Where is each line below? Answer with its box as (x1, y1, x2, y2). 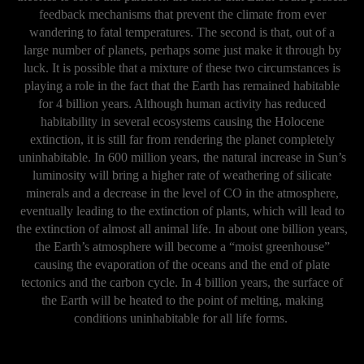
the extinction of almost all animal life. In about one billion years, (16, 221, 348, 236)
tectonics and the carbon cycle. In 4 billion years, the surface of (21, 275, 343, 289)
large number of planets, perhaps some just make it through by (23, 42, 341, 57)
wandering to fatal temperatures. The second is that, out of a (29, 24, 335, 39)
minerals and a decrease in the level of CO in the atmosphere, (25, 185, 339, 200)
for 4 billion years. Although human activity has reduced (38, 96, 326, 110)
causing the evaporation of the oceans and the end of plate (34, 257, 330, 271)
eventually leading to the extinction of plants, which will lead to (19, 203, 344, 218)
